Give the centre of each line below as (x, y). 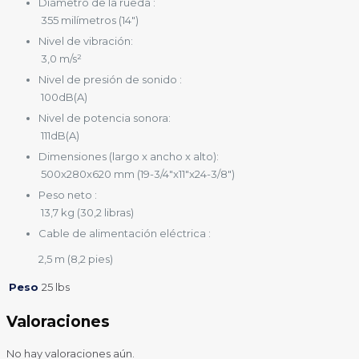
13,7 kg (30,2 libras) (87, 213)
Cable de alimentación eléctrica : (125, 234)
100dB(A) (64, 97)
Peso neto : (68, 195)
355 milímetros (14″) (90, 20)
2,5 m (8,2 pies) (76, 259)
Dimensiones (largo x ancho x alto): (129, 157)
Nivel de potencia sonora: (105, 118)
